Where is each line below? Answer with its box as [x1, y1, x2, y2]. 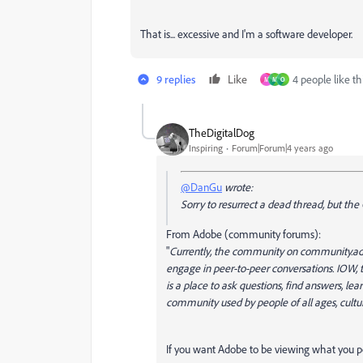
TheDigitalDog [189, 125, 254, 139]
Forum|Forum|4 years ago [232, 141, 333, 154]
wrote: [222, 180, 253, 194]
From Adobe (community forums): [166, 227, 321, 241]
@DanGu [181, 180, 222, 194]
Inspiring [189, 141, 223, 154]
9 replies [156, 72, 195, 86]
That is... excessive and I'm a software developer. [140, 27, 352, 41]
